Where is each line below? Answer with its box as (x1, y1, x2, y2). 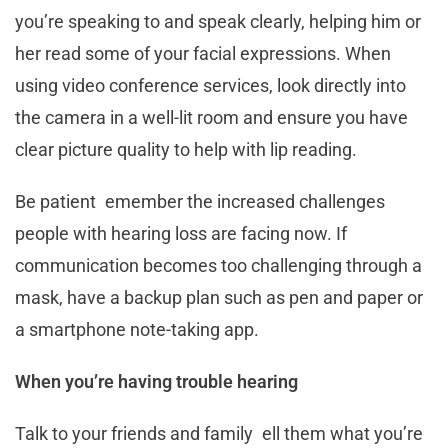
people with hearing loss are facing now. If (15, 222, 347, 244)
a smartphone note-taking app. (15, 318, 259, 340)
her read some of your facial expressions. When (15, 42, 391, 64)
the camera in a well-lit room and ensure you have (15, 106, 408, 128)
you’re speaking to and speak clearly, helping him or (15, 10, 421, 32)
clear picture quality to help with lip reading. (15, 138, 357, 160)
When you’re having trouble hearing (15, 370, 298, 392)
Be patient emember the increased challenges (15, 190, 385, 212)
